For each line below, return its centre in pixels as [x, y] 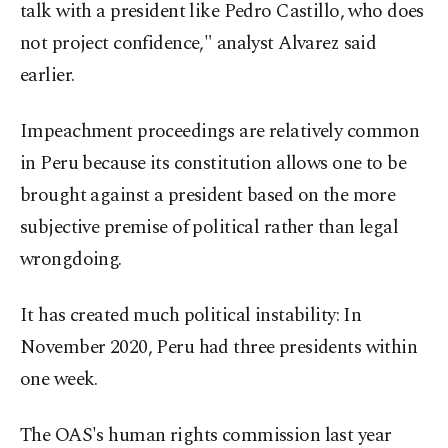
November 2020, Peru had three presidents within [219, 348]
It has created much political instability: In [191, 316]
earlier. [47, 76]
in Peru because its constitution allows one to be [213, 164]
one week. [59, 380]
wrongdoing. [71, 260]
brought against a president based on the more [208, 196]
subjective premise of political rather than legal [209, 228]
